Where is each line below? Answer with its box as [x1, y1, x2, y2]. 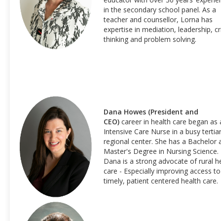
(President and [148, 107, 198, 116]
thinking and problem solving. [104, 35, 196, 44]
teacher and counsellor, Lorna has [104, 15, 213, 24]
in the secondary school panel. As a [104, 5, 216, 14]
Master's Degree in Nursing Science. [104, 147, 219, 156]
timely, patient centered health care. [104, 176, 218, 185]
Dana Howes [104, 107, 146, 116]
